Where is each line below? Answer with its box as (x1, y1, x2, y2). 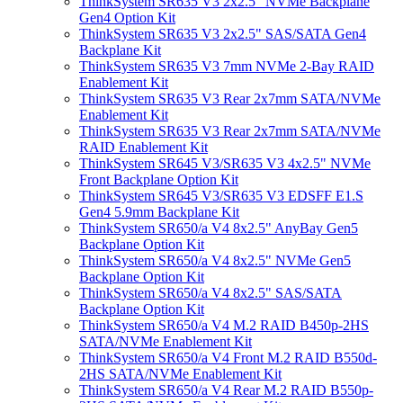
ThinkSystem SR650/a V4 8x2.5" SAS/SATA (79, 285, 342, 300)
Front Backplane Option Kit (79, 172, 238, 187)
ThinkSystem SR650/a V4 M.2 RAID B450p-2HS (79, 318, 369, 333)
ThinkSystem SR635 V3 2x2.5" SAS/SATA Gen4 (79, 26, 366, 41)
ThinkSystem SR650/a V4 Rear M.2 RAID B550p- (79, 382, 373, 398)
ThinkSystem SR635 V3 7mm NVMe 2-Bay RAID (79, 58, 374, 74)
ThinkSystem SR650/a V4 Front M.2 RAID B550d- (79, 350, 377, 365)
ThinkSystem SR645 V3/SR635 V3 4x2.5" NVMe (79, 156, 371, 171)
